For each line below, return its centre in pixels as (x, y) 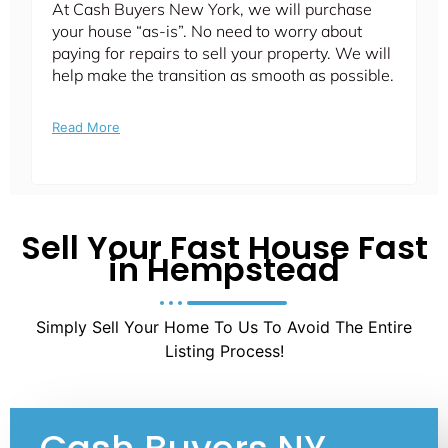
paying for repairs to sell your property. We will (221, 53)
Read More (86, 127)
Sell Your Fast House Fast (224, 248)
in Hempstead (224, 270)
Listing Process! (224, 351)
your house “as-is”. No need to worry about (207, 31)
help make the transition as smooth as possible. (223, 75)
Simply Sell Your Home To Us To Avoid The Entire (224, 327)
